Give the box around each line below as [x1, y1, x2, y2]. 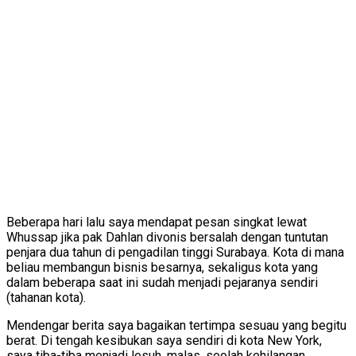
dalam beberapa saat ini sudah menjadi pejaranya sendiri [6, 275, 318, 291]
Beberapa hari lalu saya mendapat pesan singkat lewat [6, 215, 307, 230]
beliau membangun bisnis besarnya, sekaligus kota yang [6, 260, 318, 276]
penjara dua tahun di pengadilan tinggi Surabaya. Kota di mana [6, 245, 344, 261]
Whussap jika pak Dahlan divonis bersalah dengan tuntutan [6, 230, 328, 246]
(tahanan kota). [6, 290, 86, 306]
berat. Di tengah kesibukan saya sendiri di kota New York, [6, 333, 322, 349]
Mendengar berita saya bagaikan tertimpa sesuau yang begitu [6, 318, 346, 334]
